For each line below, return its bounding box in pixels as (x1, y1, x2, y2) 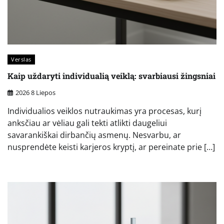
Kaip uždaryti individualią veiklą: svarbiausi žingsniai (7, 70, 215, 81)
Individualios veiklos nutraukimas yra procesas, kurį (7, 105, 201, 116)
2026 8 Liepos (15, 87, 55, 97)
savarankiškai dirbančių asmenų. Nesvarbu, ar (7, 129, 181, 140)
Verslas (11, 55, 31, 63)
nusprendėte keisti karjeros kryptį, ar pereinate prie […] (7, 141, 215, 152)
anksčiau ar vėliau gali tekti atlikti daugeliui (7, 117, 167, 128)
